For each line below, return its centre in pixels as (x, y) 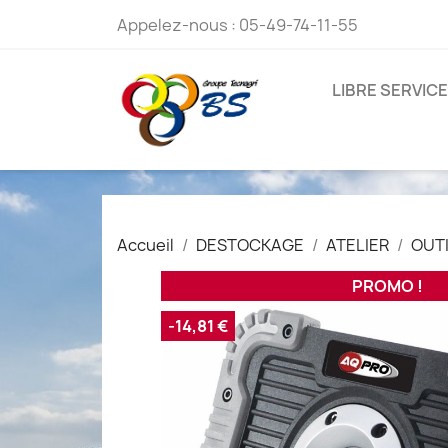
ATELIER (357, 245)
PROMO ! (387, 286)
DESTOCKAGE (250, 245)
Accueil (145, 245)
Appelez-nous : (178, 25)
